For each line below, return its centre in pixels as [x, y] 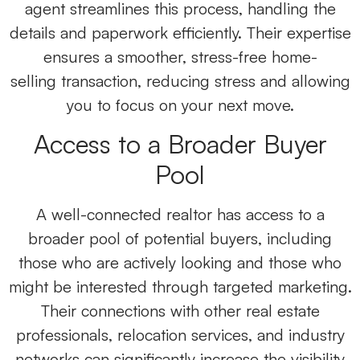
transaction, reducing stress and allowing [205, 80]
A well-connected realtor [124, 215]
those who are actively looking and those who [180, 263]
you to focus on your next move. [180, 104]
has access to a [270, 215]
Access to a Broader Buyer [180, 144]
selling [33, 80]
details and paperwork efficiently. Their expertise [180, 32]
